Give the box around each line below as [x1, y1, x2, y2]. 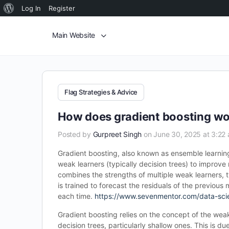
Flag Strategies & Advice [64, 88, 138, 96]
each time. [58, 192, 95, 200]
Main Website [52, 31, 96, 39]
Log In [21, 4, 41, 12]
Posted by [58, 130, 93, 139]
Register [49, 4, 75, 12]
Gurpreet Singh [93, 130, 142, 139]
